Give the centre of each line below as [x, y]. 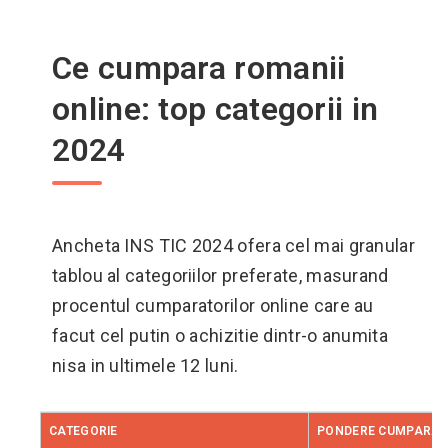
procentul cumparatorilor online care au [213, 305]
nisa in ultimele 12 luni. [145, 365]
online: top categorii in [215, 109]
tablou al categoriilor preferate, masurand [220, 275]
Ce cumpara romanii [199, 68]
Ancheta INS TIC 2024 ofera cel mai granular [233, 245]
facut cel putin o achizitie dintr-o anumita [220, 335]
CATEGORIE [83, 431]
